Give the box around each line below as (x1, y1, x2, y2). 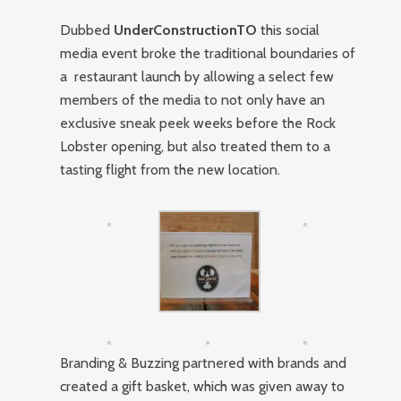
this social (257, 21, 320, 39)
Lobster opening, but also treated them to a (60, 138, 331, 156)
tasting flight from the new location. (60, 161, 281, 179)
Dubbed (60, 21, 115, 39)
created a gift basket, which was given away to (60, 378, 346, 396)
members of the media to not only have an (60, 91, 326, 109)
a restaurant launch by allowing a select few (60, 68, 335, 86)
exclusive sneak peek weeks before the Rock (60, 115, 337, 132)
